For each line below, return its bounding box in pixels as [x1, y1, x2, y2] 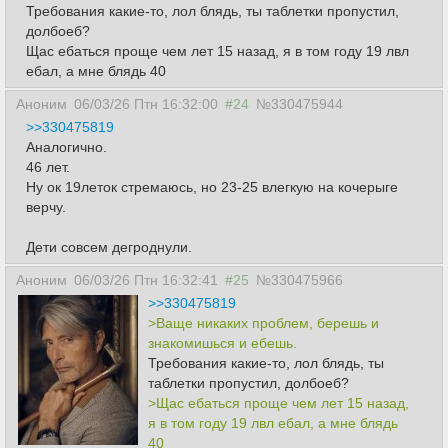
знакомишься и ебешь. [148, 335, 297, 351]
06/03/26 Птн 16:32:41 [74, 272, 218, 288]
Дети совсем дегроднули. [26, 239, 192, 255]
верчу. [26, 199, 66, 215]
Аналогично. [26, 139, 107, 155]
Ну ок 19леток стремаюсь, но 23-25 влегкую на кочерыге [26, 179, 398, 195]
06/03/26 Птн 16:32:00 [74, 96, 218, 112]
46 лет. [26, 159, 70, 175]
